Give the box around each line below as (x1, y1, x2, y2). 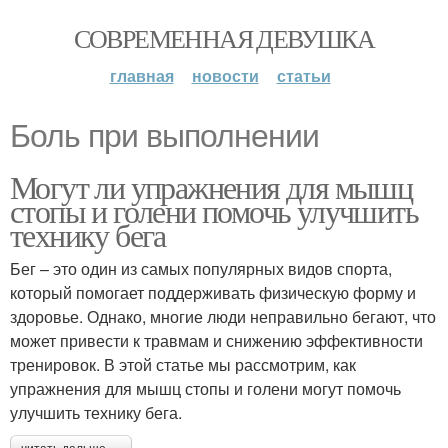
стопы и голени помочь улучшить (10, 189, 418, 232)
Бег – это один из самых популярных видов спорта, (10, 257, 392, 280)
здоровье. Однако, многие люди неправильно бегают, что (10, 305, 436, 328)
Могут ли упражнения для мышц (10, 165, 413, 208)
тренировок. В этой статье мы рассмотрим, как (10, 353, 356, 376)
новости (191, 64, 259, 87)
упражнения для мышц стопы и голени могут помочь (10, 377, 401, 400)
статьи (276, 64, 331, 87)
